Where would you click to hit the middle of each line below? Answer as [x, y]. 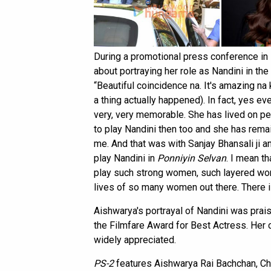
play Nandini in [126, 158]
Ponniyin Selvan [192, 158]
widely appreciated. [135, 240]
